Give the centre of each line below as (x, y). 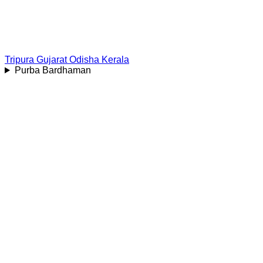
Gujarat (52, 60)
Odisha (84, 60)
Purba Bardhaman (53, 70)
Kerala (115, 60)
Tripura (19, 60)
